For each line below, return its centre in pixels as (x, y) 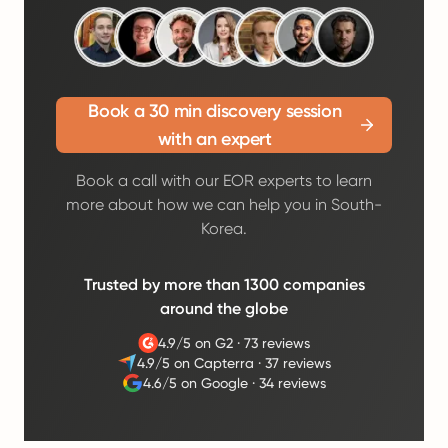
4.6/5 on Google (195, 383)
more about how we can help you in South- (224, 204)
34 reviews (292, 383)
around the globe (224, 308)
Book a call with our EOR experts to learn (224, 180)
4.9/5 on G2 (196, 343)
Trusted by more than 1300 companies (224, 284)
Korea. (224, 228)
